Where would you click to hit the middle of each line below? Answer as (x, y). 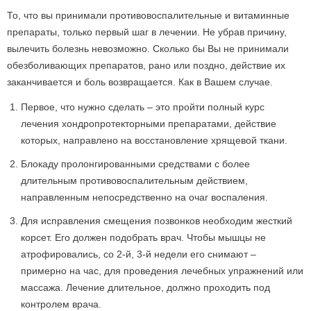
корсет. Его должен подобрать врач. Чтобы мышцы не (143, 237)
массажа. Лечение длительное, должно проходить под (145, 287)
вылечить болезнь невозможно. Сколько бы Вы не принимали (148, 49)
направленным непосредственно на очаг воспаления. (144, 197)
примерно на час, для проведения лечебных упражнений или (162, 271)
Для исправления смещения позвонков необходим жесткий (157, 221)
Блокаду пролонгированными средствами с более (135, 164)
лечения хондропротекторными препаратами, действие (149, 124)
